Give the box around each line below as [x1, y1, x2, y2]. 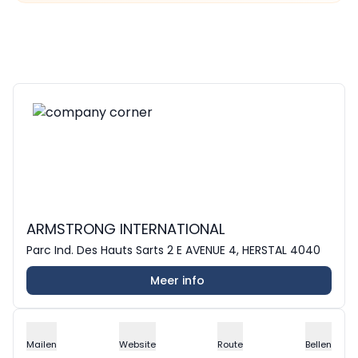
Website [118, 338, 156, 351]
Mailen [26, 338, 57, 351]
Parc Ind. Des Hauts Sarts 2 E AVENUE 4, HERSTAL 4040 [26, 242, 320, 258]
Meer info [150, 272, 205, 288]
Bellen [304, 338, 332, 351]
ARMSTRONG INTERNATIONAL [26, 219, 225, 239]
